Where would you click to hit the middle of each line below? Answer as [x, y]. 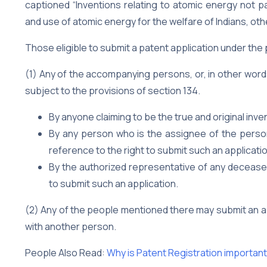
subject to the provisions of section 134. [113, 90]
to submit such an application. [114, 183]
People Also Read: [66, 252]
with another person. [71, 226]
